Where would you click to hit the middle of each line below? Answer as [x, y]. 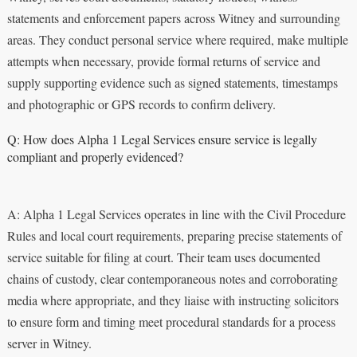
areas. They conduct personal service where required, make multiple [177, 39]
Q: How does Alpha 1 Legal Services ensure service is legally [162, 139]
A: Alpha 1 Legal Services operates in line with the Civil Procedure [176, 214]
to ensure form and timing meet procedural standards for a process [171, 321]
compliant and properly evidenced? [95, 156]
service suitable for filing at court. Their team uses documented [163, 257]
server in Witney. [49, 343]
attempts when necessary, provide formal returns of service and [163, 61]
